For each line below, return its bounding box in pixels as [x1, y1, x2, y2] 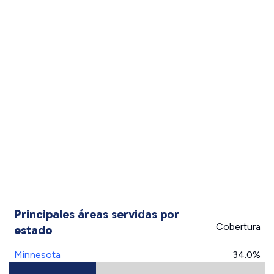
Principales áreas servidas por [13, 207, 179, 221]
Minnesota [13, 249, 61, 261]
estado [13, 223, 53, 237]
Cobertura [215, 221, 261, 232]
